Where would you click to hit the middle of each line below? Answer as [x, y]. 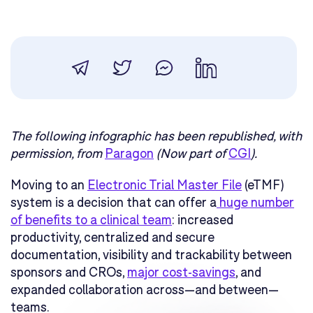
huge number [255, 202]
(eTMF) [263, 184]
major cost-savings [181, 271]
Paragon [129, 153]
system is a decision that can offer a [114, 202]
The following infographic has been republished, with [156, 135]
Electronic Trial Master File [165, 184]
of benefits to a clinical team [91, 219]
